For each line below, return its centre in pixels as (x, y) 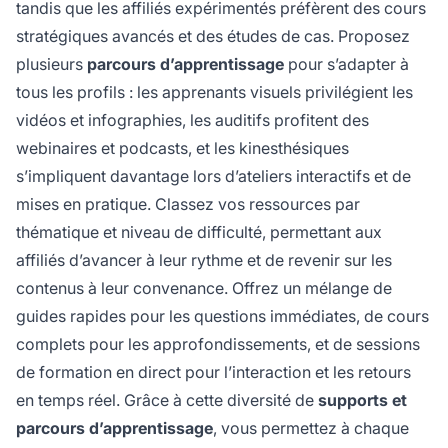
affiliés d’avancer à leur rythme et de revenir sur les (204, 260)
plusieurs (51, 64)
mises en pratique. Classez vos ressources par (188, 204)
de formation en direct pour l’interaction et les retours (213, 372)
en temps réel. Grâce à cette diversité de (167, 400)
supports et (362, 400)
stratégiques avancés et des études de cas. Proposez (213, 36)
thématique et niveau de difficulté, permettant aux (199, 232)
